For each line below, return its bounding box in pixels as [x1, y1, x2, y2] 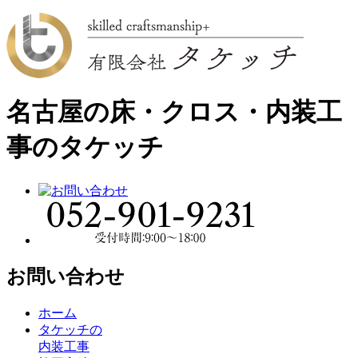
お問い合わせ [6, 265, 125, 287]
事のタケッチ [6, 133, 164, 162]
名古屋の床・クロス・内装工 [6, 97, 342, 127]
